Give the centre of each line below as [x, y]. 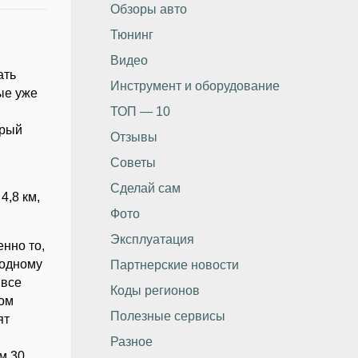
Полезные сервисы [168, 316]
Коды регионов [155, 290]
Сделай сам [146, 188]
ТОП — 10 [141, 111]
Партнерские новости [175, 265]
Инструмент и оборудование [195, 86]
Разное [132, 342]
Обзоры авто [149, 9]
